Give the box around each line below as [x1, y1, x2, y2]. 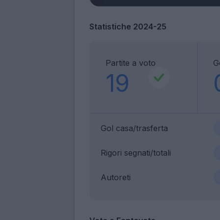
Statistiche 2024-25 [89, 21, 166, 31]
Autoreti [101, 172, 131, 182]
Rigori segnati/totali [101, 147, 171, 158]
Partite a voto [106, 57, 156, 68]
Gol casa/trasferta [101, 123, 168, 133]
